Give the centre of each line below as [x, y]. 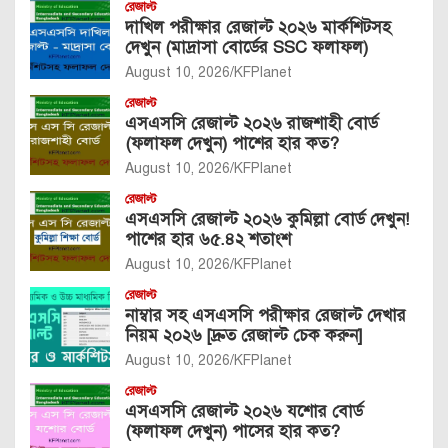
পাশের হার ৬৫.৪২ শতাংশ [208, 240]
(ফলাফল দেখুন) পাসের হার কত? [232, 432]
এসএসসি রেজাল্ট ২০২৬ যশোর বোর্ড [244, 412]
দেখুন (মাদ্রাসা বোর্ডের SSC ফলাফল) [246, 48]
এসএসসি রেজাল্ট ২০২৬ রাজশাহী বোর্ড [251, 124]
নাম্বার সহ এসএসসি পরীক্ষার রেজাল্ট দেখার [265, 316]
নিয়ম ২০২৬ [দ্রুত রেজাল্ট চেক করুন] [243, 336]
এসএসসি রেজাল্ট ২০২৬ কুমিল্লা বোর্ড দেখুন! [267, 220]
